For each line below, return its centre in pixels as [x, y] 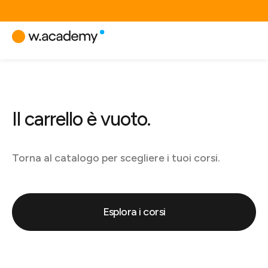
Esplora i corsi [134, 212]
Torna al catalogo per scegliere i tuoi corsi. [116, 158]
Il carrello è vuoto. [81, 119]
